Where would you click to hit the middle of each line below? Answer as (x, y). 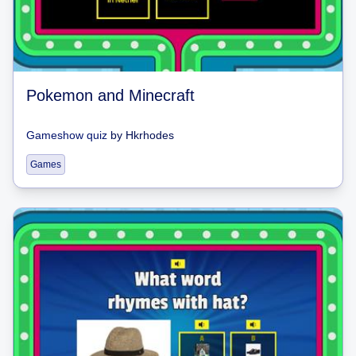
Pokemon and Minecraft (110, 95)
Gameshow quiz (67, 135)
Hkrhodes (150, 135)
